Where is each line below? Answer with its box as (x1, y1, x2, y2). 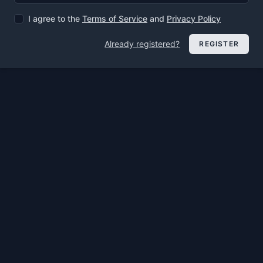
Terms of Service (82, 14, 147, 24)
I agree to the (28, 14, 82, 24)
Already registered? (104, 39, 180, 49)
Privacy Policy (167, 14, 221, 24)
